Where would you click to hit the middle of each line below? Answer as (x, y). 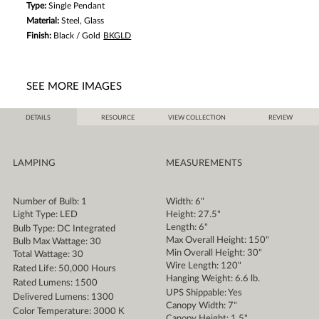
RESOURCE (117, 118)
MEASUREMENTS (204, 164)
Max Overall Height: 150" (217, 241)
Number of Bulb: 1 (49, 202)
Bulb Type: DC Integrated (64, 229)
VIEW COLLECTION (197, 118)
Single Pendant (77, 6)
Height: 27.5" (193, 215)
